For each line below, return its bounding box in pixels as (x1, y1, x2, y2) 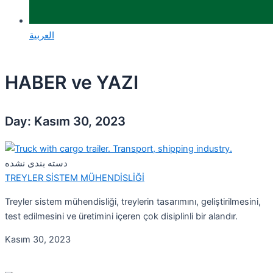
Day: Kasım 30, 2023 (5, 114, 126, 129)
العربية (29, 29, 54, 41)
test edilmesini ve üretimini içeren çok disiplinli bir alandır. (5, 210, 238, 222)
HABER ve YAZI (5, 71, 138, 94)
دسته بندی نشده (5, 158, 68, 169)
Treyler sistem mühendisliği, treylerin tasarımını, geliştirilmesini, (5, 196, 261, 207)
